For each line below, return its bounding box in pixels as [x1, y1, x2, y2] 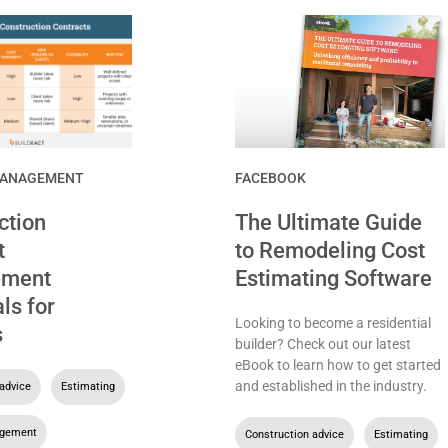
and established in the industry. [235, 377, 428, 394]
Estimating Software [235, 265, 433, 291]
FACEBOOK [235, 169, 307, 186]
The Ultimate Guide [235, 209, 423, 235]
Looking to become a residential [235, 314, 432, 331]
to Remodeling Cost [235, 237, 426, 263]
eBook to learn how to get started [235, 356, 442, 373]
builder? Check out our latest [235, 335, 412, 352]
